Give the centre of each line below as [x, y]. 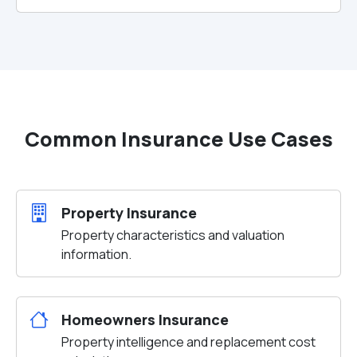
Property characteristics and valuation [173, 235]
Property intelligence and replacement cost [188, 342]
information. [96, 254]
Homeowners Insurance [145, 320]
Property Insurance [129, 213]
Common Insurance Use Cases [178, 139]
